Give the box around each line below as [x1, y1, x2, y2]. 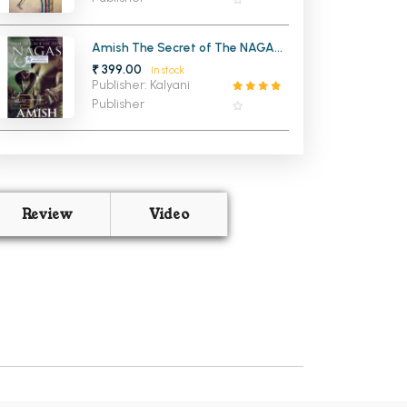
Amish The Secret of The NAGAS [92, 39, 283, 55]
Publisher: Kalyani [92, 76, 191, 93]
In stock [150, 64, 184, 76]
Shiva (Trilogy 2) [92, 54, 188, 69]
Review [21, 205, 73, 224]
